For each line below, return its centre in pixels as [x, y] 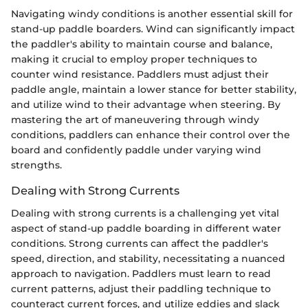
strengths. [36, 165]
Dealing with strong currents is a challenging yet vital [145, 213]
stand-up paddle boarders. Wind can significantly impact [153, 29]
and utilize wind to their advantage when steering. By [146, 105]
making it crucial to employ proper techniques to [134, 59]
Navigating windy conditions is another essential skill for [152, 14]
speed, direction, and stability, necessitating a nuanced [148, 258]
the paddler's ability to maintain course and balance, [142, 44]
